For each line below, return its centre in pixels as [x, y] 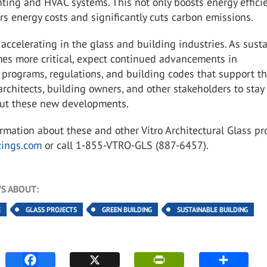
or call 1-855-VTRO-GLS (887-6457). [125, 145]
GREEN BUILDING [127, 209]
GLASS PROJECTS [52, 209]
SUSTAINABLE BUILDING [213, 209]
